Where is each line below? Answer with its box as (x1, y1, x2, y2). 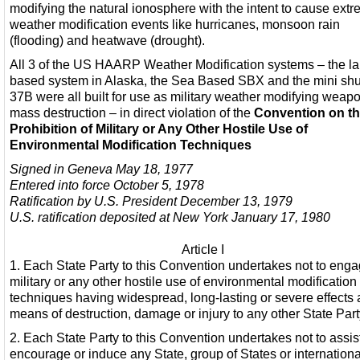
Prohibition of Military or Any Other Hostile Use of (10, 121, 308, 136)
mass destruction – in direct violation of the (10, 104, 251, 120)
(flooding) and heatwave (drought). (10, 32, 205, 47)
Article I (181, 241, 224, 256)
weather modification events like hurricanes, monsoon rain (10, 16, 340, 31)
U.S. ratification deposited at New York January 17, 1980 (10, 209, 330, 224)
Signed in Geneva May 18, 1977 (10, 161, 193, 176)
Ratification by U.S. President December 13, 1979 (10, 193, 292, 208)
